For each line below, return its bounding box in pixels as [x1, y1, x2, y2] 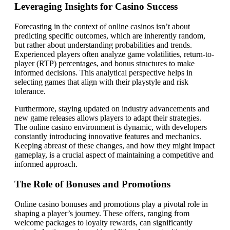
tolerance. [14, 87, 46, 96]
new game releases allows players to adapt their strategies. [14, 113, 201, 123]
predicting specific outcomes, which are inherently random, [14, 31, 205, 41]
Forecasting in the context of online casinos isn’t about [14, 22, 190, 31]
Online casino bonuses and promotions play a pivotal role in [14, 199, 208, 208]
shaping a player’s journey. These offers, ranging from [14, 208, 189, 218]
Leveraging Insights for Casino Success [14, 1, 178, 12]
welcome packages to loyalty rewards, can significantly [14, 218, 193, 227]
